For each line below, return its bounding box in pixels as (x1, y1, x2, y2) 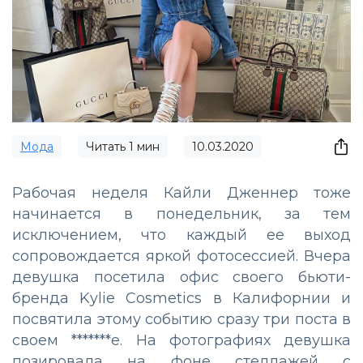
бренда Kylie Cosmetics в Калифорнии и (12, 288, 351, 307)
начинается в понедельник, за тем (12, 204, 351, 223)
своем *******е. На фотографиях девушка (12, 331, 351, 349)
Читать (86, 139, 129, 154)
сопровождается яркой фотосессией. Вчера (12, 246, 351, 265)
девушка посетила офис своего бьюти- (12, 267, 351, 286)
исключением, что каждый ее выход (12, 225, 351, 244)
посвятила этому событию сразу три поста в (12, 310, 351, 328)
